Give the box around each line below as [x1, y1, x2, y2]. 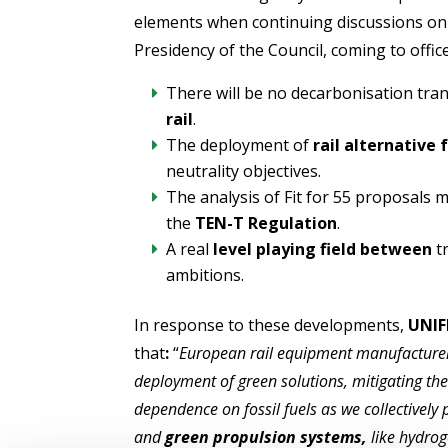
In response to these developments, [134, 313, 405, 336]
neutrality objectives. [166, 159, 322, 182]
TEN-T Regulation [195, 211, 338, 234]
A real [166, 237, 214, 260]
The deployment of [166, 133, 314, 156]
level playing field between [213, 237, 433, 260]
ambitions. [166, 263, 245, 286]
